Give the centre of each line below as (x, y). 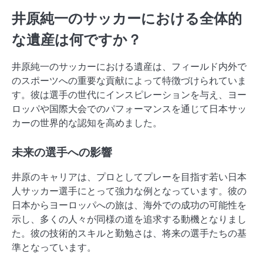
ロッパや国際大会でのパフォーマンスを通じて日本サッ (129, 109)
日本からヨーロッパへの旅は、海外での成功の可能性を (129, 205)
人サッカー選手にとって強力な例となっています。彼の (129, 191)
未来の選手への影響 (62, 152)
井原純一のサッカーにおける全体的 (127, 18)
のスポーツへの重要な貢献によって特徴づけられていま (129, 80)
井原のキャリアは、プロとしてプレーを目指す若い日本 (129, 177)
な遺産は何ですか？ (77, 39)
